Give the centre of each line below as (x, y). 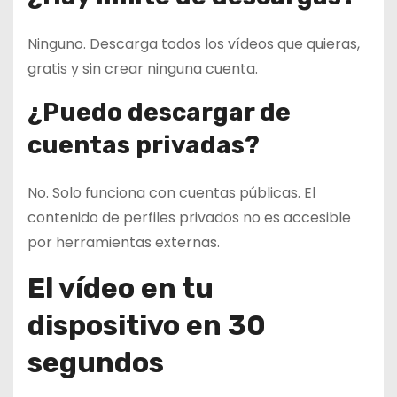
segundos (96, 362)
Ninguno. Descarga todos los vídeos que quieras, (194, 43)
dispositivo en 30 (147, 325)
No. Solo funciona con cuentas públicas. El (171, 192)
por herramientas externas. (124, 242)
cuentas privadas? (144, 144)
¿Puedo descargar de (159, 112)
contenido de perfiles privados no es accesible (189, 217)
